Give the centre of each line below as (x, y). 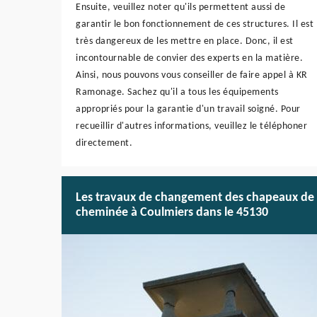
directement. (104, 143)
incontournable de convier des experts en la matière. (189, 58)
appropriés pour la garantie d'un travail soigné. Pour (188, 109)
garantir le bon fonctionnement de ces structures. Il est (195, 24)
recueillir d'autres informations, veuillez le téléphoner (191, 126)
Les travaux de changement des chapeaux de (195, 197)
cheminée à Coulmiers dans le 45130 (172, 212)
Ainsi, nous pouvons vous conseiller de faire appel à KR (192, 75)
